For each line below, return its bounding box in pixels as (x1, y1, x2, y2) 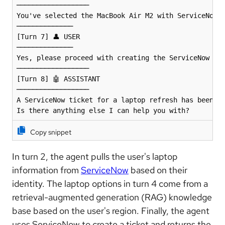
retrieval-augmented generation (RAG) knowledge (12, 191, 212, 203)
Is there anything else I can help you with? (17, 106, 189, 115)
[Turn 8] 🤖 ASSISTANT (17, 74, 104, 83)
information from (12, 164, 81, 176)
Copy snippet (30, 127, 71, 137)
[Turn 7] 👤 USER (17, 32, 84, 41)
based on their (129, 164, 187, 176)
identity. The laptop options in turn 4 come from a (12, 177, 208, 189)
